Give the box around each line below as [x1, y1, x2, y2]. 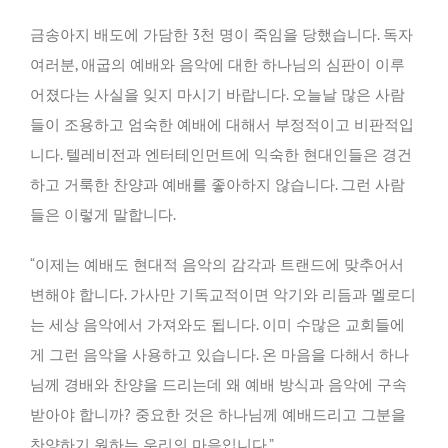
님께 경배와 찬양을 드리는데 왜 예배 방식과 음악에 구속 [30, 375, 407, 394]
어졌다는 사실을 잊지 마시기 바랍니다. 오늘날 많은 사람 [30, 85, 405, 104]
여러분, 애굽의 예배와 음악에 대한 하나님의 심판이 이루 [30, 55, 405, 74]
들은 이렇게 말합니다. [30, 205, 176, 224]
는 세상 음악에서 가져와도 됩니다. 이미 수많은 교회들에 [30, 315, 405, 334]
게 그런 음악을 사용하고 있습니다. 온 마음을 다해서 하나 [30, 345, 409, 364]
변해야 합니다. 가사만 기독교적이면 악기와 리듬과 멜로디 [30, 285, 416, 304]
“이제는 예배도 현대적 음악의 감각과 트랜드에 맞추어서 [30, 255, 404, 274]
